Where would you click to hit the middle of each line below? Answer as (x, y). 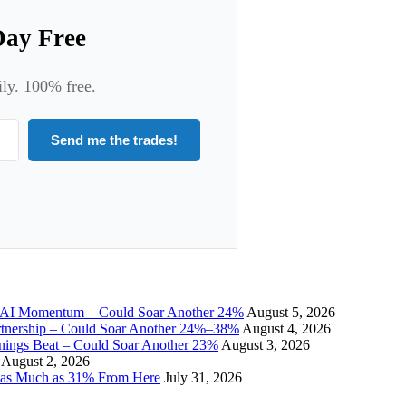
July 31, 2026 (203, 377)
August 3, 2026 (266, 344)
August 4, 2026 (286, 328)
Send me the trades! (115, 140)
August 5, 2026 (291, 312)
